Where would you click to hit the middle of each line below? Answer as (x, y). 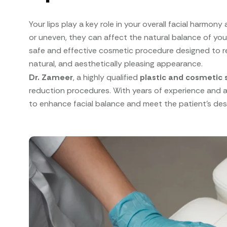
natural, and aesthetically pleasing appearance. (116, 63)
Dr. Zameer (51, 77)
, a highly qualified (107, 77)
